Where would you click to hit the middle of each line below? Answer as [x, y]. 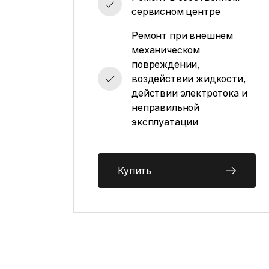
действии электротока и [189, 93]
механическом [166, 50]
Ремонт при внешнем [183, 35]
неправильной [166, 107]
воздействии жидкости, [189, 79]
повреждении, [166, 64]
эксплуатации [165, 122]
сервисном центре [176, 11]
